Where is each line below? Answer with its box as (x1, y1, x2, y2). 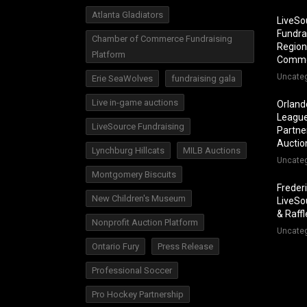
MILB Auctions (182, 145, 241, 156)
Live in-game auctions (91, 97, 178, 108)
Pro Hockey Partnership (91, 289, 184, 299)
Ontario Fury (91, 241, 139, 251)
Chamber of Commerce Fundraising (91, 34, 232, 44)
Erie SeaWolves (91, 73, 153, 84)
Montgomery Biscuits (91, 169, 176, 180)
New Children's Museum (91, 193, 186, 204)
